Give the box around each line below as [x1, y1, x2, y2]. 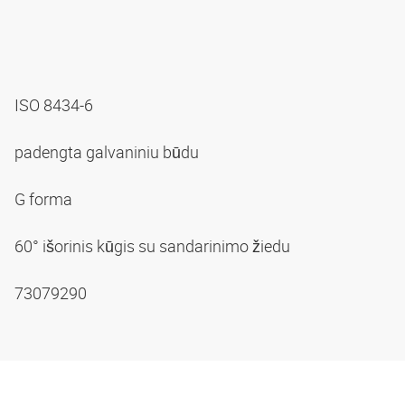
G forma [14, 187, 76, 210]
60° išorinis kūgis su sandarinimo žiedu [14, 234, 294, 257]
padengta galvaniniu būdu [14, 140, 202, 163]
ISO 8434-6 [14, 93, 97, 116]
